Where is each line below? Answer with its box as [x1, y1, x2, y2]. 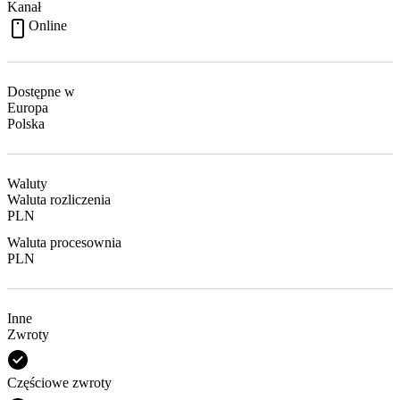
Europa [7, 99, 48, 115]
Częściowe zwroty [7, 374, 112, 390]
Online [29, 17, 67, 33]
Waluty [7, 175, 47, 191]
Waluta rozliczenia [7, 191, 111, 207]
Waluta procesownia [7, 234, 121, 250]
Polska [7, 115, 45, 131]
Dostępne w [7, 83, 75, 99]
